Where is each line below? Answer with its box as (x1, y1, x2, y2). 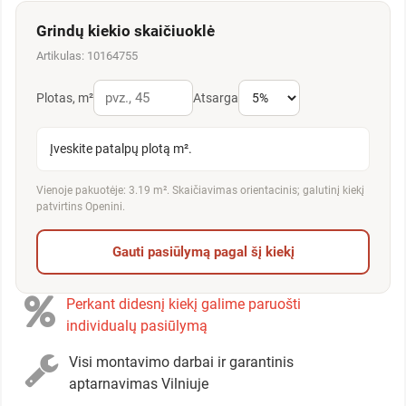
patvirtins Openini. (36, 200, 125, 214)
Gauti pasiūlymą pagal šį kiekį (111, 244, 295, 261)
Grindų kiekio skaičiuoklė (36, 22, 215, 41)
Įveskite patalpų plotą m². (50, 141, 192, 157)
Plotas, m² (36, 91, 93, 106)
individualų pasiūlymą (66, 317, 208, 335)
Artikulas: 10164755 (36, 49, 138, 63)
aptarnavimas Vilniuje (69, 375, 208, 393)
